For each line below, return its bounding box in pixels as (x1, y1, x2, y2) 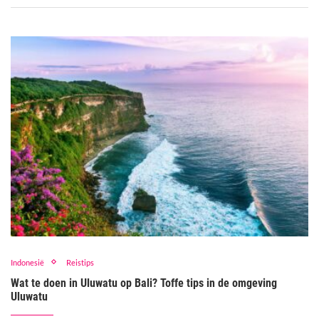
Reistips (66, 257, 94, 267)
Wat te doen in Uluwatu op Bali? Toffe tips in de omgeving (11, 276, 277, 290)
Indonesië (11, 257, 44, 267)
